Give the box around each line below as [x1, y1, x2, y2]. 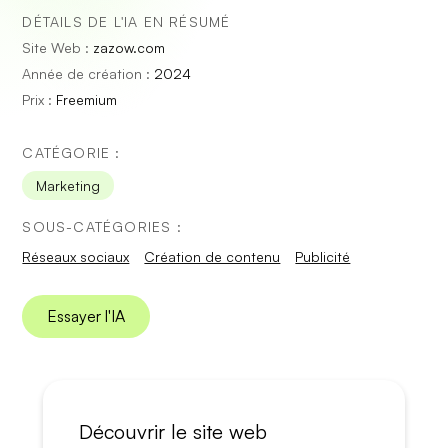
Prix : [22, 91, 57, 108]
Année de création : [22, 65, 155, 82]
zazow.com [93, 39, 166, 56]
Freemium [56, 91, 118, 108]
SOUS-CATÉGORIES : [22, 218, 182, 235]
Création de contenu [144, 248, 281, 265]
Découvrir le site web [78, 419, 267, 444]
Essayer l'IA [47, 306, 126, 326]
